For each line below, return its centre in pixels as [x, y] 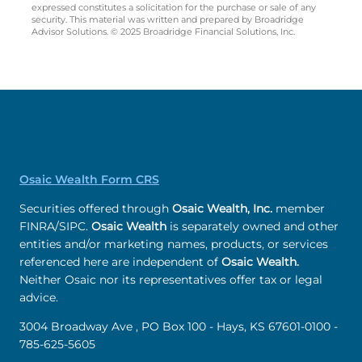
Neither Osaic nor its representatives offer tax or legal [171, 280]
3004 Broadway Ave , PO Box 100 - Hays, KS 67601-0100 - [179, 327]
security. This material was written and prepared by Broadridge [168, 20]
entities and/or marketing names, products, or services [174, 244]
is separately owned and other [254, 227]
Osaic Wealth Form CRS [89, 180]
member [299, 209]
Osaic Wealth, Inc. [222, 209]
